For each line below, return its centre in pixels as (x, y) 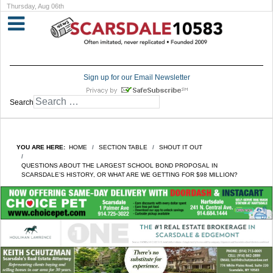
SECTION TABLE (123, 147)
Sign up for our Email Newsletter (136, 78)
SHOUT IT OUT (181, 147)
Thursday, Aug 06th (35, 6)
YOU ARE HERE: (43, 147)
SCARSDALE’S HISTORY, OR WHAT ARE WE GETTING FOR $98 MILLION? (129, 175)
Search (22, 103)
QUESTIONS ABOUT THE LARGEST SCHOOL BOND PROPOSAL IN (119, 166)
